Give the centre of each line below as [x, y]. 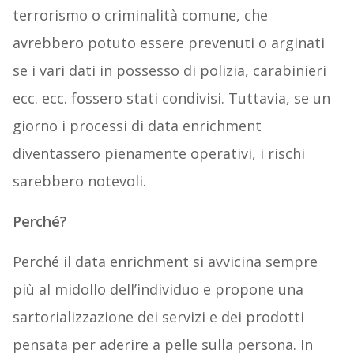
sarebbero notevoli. [79, 181]
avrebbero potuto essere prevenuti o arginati [168, 42]
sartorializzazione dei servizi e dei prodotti [158, 316]
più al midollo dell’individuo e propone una [158, 289]
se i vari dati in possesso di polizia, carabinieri [169, 70]
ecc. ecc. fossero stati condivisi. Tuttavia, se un [171, 98]
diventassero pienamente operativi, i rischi [158, 153]
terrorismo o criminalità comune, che [140, 15]
